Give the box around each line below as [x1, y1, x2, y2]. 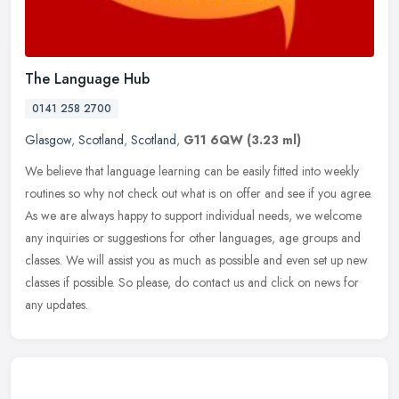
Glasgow [25, 130, 71, 149]
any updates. [25, 295, 88, 313]
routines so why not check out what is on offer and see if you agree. [25, 183, 372, 202]
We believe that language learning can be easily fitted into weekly [25, 161, 359, 180]
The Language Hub [25, 68, 150, 89]
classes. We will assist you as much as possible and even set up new [25, 250, 368, 269]
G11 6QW [183, 130, 243, 149]
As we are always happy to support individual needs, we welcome [25, 206, 362, 224]
